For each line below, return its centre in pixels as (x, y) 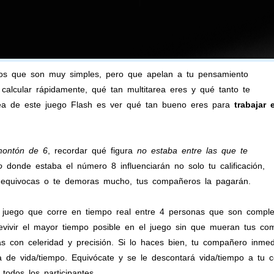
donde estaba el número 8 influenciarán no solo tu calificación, (133, 166)
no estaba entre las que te (192, 150)
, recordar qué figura (92, 150)
